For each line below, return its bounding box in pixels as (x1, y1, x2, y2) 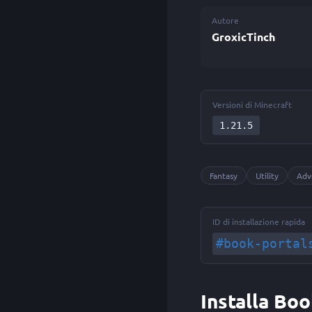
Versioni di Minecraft (212, 99, 292, 110)
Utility (256, 170, 279, 181)
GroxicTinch (212, 29, 275, 44)
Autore (212, 15, 239, 26)
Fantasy (210, 170, 237, 181)
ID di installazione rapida (212, 216, 305, 227)
